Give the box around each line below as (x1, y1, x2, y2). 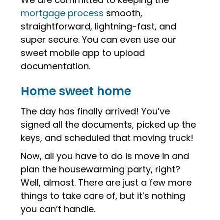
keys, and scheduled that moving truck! (21, 132, 194, 144)
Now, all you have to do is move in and (21, 150, 190, 162)
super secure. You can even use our (21, 33, 177, 46)
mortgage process (21, 7, 104, 19)
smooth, (104, 7, 143, 19)
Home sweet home (21, 83, 132, 99)
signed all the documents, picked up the (21, 118, 196, 131)
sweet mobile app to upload (21, 47, 145, 59)
